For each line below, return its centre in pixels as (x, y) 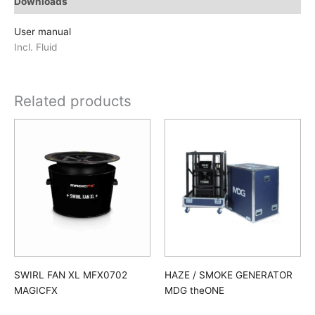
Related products (73, 101)
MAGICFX (36, 290)
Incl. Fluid (36, 47)
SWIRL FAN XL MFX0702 (71, 275)
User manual (43, 31)
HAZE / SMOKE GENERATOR (229, 275)
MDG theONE (194, 290)
